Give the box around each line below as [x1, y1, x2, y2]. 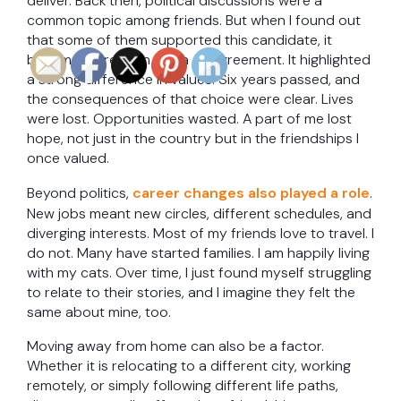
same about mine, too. [27, 303, 171, 322]
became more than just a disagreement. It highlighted [27, 50, 371, 70]
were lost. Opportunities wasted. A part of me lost [27, 109, 352, 129]
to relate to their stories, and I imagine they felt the [27, 283, 355, 303]
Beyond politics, [27, 183, 132, 203]
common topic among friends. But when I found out [27, 11, 361, 30]
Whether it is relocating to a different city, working [27, 356, 351, 376]
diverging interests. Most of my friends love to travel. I [27, 224, 374, 243]
